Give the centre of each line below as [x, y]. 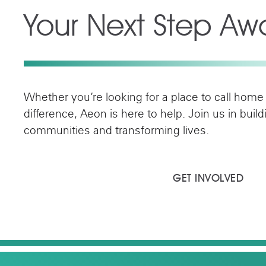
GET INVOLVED [208, 178]
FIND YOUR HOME [85, 178]
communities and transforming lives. [116, 132]
